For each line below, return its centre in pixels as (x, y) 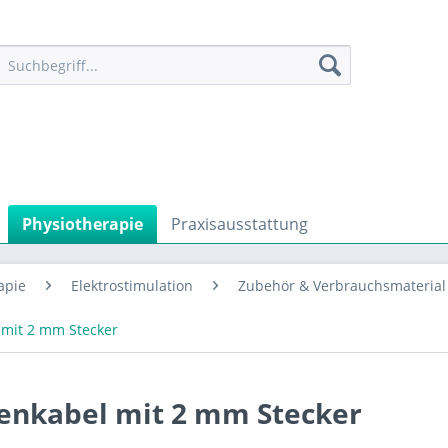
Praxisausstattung (239, 224)
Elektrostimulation (132, 285)
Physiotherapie (82, 224)
